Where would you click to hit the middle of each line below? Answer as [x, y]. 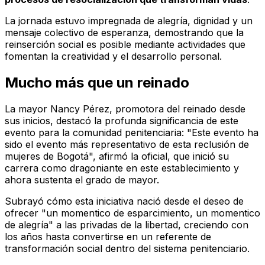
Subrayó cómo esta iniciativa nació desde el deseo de [124, 201]
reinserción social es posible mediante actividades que [125, 44]
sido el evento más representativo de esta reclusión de [127, 144]
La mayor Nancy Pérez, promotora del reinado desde [125, 109]
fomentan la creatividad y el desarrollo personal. [113, 56]
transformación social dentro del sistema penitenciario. [127, 248]
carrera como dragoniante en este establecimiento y [122, 168]
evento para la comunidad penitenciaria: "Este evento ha [132, 132]
